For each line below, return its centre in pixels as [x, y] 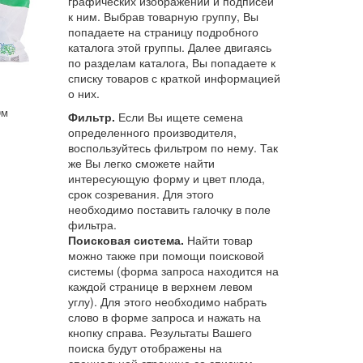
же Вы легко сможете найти [141, 162]
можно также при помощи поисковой [166, 255]
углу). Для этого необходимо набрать [167, 301]
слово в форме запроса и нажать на [164, 316]
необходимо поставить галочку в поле [169, 209]
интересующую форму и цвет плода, [166, 178]
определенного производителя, [152, 132]
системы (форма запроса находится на [173, 270]
